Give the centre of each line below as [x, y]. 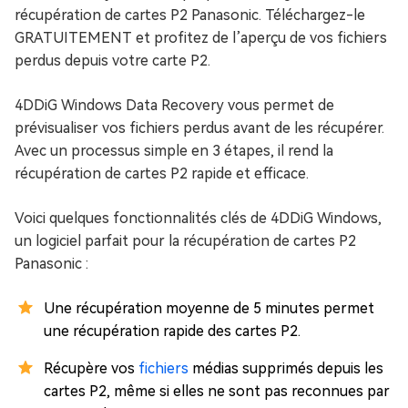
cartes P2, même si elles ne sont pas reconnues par [217, 391]
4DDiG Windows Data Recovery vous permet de [174, 105]
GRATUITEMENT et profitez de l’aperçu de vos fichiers [201, 38]
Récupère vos [91, 368]
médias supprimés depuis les [288, 368]
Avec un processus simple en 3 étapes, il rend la [174, 151]
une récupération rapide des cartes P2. [172, 331]
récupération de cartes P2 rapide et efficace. [162, 173]
